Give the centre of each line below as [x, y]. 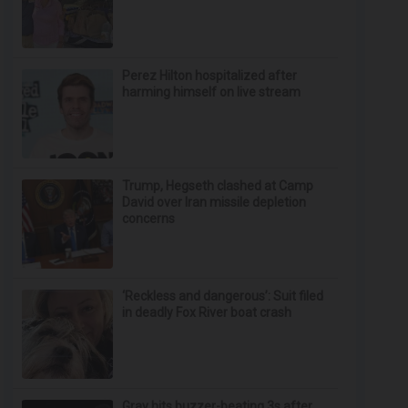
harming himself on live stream [212, 92]
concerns [149, 219]
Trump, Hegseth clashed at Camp [218, 186]
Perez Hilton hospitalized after [210, 76]
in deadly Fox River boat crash [207, 312]
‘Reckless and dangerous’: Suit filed [223, 296]
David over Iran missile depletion [214, 202]
